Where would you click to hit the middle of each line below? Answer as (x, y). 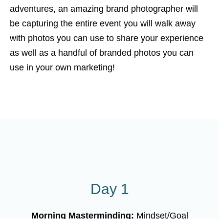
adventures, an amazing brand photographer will (104, 9)
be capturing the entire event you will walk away (103, 23)
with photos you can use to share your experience (107, 38)
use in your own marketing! (62, 67)
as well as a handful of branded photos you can (102, 53)
